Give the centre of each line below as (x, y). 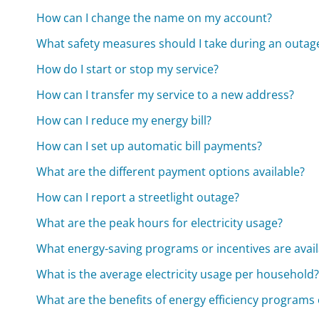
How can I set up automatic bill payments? (150, 146)
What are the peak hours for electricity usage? (160, 223)
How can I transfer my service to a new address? (166, 95)
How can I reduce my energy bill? (124, 121)
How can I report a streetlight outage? (138, 198)
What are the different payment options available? (171, 172)
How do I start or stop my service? (128, 69)
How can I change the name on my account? (155, 18)
